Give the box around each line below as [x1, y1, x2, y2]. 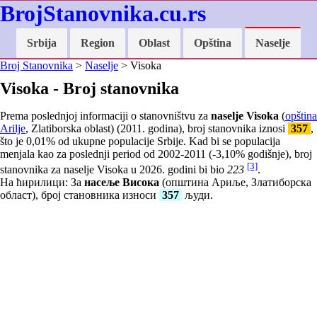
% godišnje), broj [236, 148, 312, 160]
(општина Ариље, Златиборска [159, 176, 311, 189]
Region [81, 37, 115, 49]
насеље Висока [84, 176, 159, 189]
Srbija [27, 37, 57, 49]
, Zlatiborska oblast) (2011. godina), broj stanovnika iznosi [25, 122, 288, 134]
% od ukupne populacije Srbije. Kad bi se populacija [46, 135, 280, 147]
